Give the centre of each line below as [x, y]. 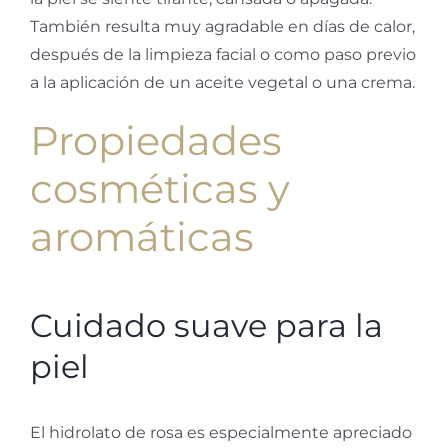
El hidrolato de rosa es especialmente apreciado [221, 433]
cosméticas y [160, 189]
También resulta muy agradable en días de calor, [222, 27]
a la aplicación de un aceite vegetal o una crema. [222, 83]
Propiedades [156, 141]
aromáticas [142, 237]
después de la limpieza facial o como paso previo [223, 55]
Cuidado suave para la [206, 326]
